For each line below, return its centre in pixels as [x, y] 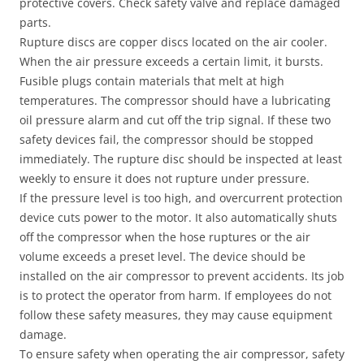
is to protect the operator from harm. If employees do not [175, 295]
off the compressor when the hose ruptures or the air [165, 237]
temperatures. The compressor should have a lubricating [175, 100]
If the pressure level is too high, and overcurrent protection [181, 198]
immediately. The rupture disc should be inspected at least [181, 159]
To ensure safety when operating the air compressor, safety [182, 354]
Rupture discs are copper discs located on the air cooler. [173, 42]
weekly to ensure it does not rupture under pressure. [165, 178]
